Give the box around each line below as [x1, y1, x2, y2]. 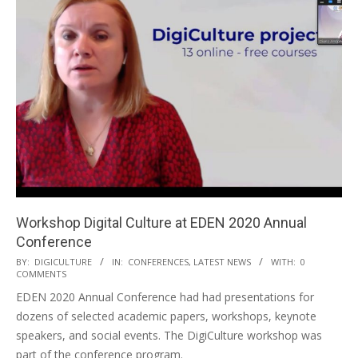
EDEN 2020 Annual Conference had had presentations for [16, 288, 314, 304]
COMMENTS [16, 267, 66, 280]
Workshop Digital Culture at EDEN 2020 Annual [16, 213, 307, 231]
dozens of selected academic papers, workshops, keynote [16, 308, 316, 324]
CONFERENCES [128, 255, 189, 268]
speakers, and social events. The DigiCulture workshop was [16, 327, 322, 343]
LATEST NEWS [193, 255, 251, 268]
